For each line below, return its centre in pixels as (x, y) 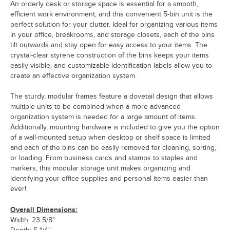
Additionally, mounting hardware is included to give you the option (115, 127)
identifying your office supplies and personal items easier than (109, 179)
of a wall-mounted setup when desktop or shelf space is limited (110, 138)
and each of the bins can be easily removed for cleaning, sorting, (113, 148)
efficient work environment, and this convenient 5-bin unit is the (111, 14)
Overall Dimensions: (44, 210)
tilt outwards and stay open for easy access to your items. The (109, 45)
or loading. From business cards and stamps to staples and (104, 158)
